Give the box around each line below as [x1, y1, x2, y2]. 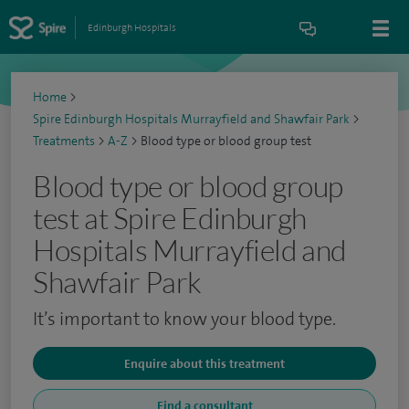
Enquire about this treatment [124, 355, 285, 372]
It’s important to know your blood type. [33, 307, 336, 330]
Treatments [33, 132, 95, 150]
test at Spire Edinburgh [33, 200, 307, 236]
